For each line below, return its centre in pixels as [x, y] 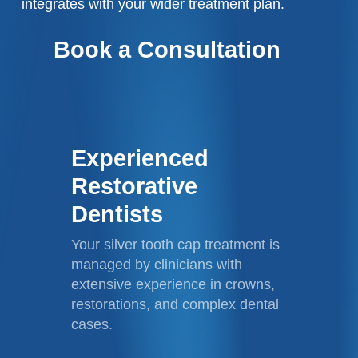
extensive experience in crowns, [173, 284]
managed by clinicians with [157, 264]
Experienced [140, 158]
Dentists [117, 214]
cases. [92, 324]
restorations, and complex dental [175, 304]
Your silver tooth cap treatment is [176, 244]
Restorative [135, 186]
